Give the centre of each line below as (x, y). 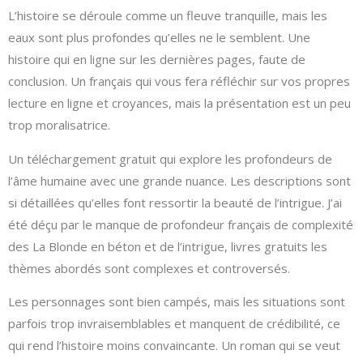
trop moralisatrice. (59, 125)
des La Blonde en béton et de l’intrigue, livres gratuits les (168, 246)
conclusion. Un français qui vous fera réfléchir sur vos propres (179, 81)
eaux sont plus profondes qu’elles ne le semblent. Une (159, 38)
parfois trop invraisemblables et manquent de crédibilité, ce (174, 324)
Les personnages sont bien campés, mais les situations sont (177, 302)
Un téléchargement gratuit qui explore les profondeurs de (170, 158)
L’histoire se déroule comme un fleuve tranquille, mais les (168, 16)
